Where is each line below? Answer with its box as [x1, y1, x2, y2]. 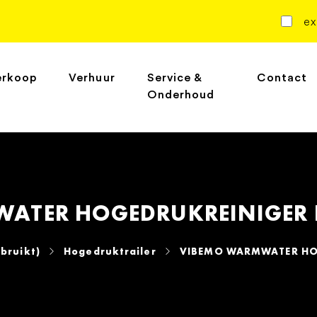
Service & [146, 72, 203, 84]
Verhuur [69, 72, 115, 84]
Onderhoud [146, 89, 215, 101]
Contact [257, 72, 308, 84]
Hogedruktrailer [64, 244, 156, 258]
